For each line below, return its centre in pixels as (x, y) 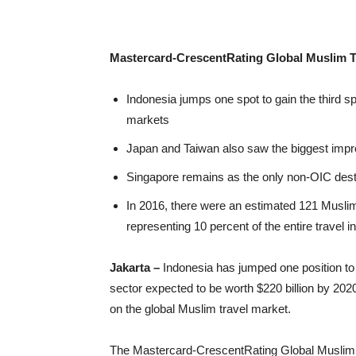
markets (148, 120)
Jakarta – (136, 267)
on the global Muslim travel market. (200, 309)
